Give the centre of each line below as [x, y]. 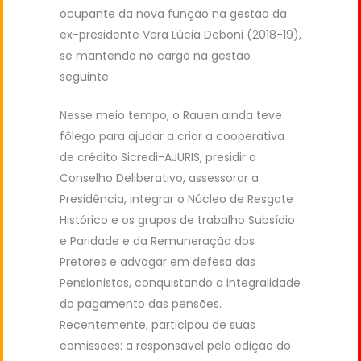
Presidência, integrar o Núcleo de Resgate [176, 199]
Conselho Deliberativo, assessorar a [159, 178]
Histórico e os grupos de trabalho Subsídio [177, 220]
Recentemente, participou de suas [158, 325]
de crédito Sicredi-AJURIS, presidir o [158, 158]
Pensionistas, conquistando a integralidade [180, 283]
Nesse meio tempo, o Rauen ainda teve [171, 116]
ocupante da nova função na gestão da [173, 14]
